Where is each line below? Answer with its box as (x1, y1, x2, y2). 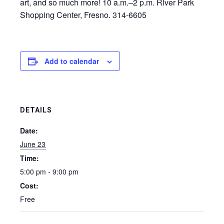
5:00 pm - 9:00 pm (20, 166, 78, 176)
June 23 (20, 139, 45, 149)
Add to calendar (44, 56, 99, 66)
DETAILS (20, 106, 52, 114)
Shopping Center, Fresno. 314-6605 (20, 9, 146, 20)
